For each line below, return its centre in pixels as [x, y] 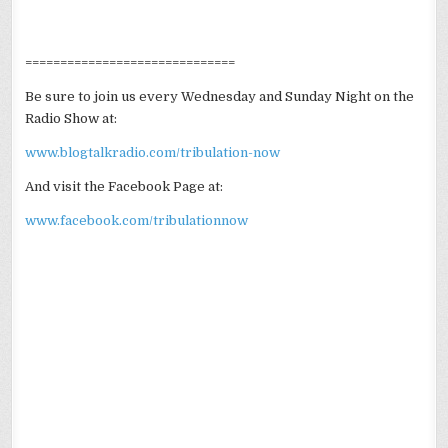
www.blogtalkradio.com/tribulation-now [153, 152]
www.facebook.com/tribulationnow [137, 220]
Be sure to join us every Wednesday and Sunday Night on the [220, 96]
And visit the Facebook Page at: [124, 186]
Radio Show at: [71, 118]
